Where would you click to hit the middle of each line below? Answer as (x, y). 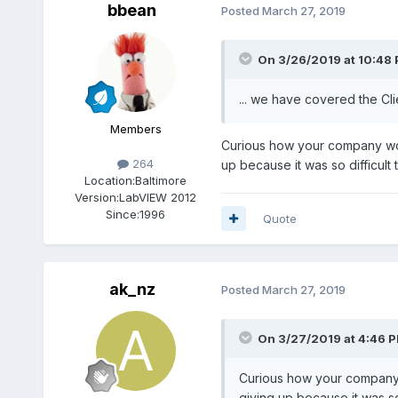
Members (135, 128)
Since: (123, 214)
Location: (110, 180)
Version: (97, 197)
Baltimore (161, 180)
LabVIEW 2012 (158, 197)
